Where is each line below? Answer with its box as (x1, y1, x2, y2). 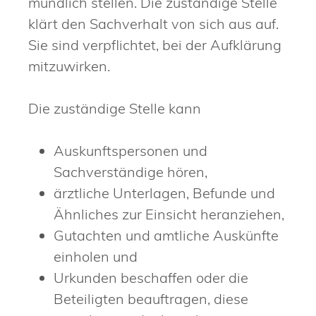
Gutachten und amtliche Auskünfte (54, 226, 279, 245)
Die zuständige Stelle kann (28, 99, 201, 118)
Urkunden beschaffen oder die (54, 269, 248, 287)
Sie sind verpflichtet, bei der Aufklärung (28, 36, 281, 54)
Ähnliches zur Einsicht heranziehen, (54, 205, 284, 224)
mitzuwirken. (28, 57, 110, 75)
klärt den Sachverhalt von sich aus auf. (28, 15, 279, 33)
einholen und (54, 248, 138, 266)
